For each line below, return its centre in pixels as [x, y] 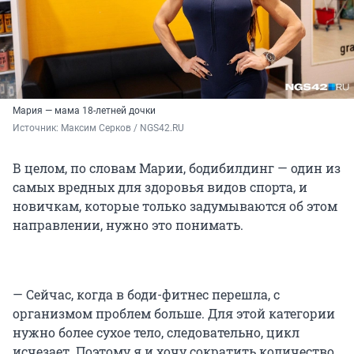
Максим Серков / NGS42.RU [122, 128]
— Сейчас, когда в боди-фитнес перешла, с [146, 295]
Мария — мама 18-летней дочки [84, 111]
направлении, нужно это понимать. [128, 225]
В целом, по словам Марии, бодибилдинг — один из [177, 168]
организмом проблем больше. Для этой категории [174, 314]
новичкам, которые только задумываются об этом [175, 206]
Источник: [37, 128]
